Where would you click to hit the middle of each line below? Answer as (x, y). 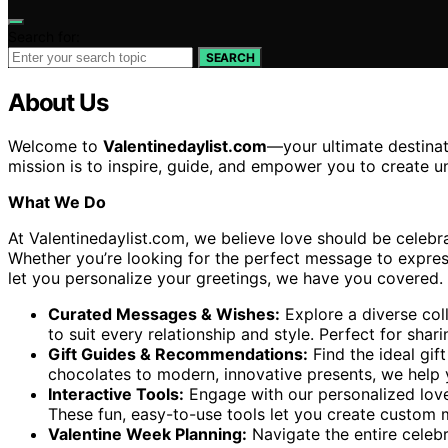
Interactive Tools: (116, 394)
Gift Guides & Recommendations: (178, 354)
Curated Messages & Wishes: (164, 314)
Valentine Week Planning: (147, 434)
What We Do (57, 202)
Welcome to (55, 146)
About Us (58, 102)
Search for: (44, 36)
